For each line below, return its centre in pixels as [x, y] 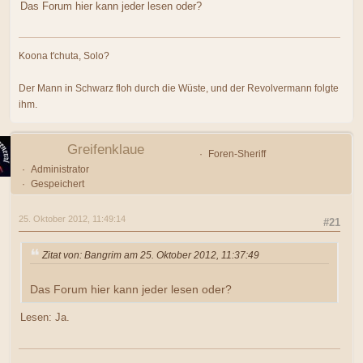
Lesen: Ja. [45, 318]
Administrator [60, 169]
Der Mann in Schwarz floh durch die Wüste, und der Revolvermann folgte [179, 88]
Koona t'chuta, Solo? [64, 56]
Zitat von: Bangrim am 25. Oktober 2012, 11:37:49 [151, 256]
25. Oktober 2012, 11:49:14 [72, 218]
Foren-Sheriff [237, 154]
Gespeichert [57, 184]
